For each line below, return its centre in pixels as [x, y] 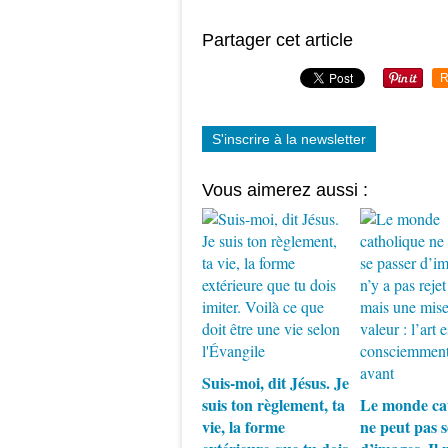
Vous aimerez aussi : [285, 190]
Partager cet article [277, 40]
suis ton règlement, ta [273, 404]
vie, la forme [243, 426]
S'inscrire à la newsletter [289, 139]
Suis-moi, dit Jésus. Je [275, 382]
